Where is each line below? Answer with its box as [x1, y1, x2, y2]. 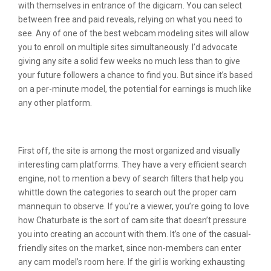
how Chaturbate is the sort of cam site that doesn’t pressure [18, 215, 247, 225]
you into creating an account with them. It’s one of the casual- [18, 229, 251, 239]
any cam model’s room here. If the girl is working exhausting [18, 257, 245, 267]
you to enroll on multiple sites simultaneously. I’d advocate [18, 42, 238, 52]
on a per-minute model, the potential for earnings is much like [18, 84, 252, 94]
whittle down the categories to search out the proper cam [18, 188, 237, 197]
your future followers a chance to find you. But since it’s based [18, 70, 253, 80]
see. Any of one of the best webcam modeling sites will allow [18, 28, 249, 38]
